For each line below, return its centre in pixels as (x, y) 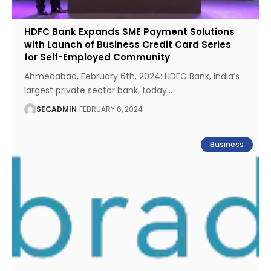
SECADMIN (57, 109)
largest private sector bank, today (96, 90)
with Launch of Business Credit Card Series (128, 44)
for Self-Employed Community (97, 57)
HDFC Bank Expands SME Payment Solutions (130, 31)
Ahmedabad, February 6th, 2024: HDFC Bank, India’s (132, 76)
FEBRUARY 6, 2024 (111, 109)
